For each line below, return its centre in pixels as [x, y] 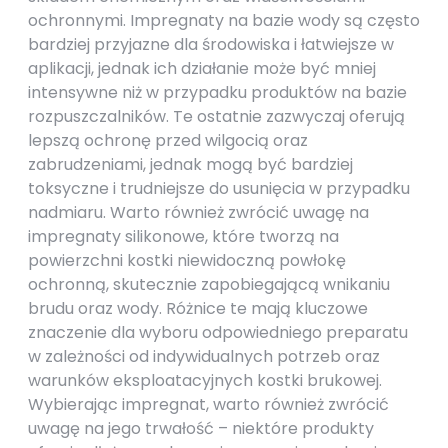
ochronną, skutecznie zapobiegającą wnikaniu [209, 284]
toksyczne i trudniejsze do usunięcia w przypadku [219, 188]
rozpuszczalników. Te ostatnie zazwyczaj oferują [216, 116]
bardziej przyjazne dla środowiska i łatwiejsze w [211, 44]
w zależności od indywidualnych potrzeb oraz [204, 356]
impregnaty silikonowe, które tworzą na [183, 236]
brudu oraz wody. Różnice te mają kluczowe [198, 308]
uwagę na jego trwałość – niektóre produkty [201, 428]
